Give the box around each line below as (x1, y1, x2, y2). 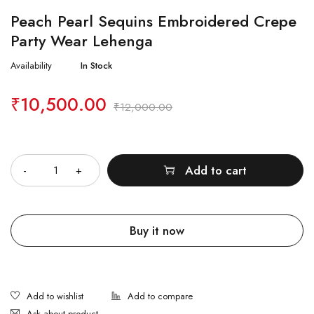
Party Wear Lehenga (11, 29, 153, 52)
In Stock (81, 59, 112, 72)
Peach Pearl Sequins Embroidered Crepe (11, 10, 296, 32)
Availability (11, 59, 52, 72)
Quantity (11, 137, 48, 151)
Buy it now (130, 222, 184, 239)
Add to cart (185, 162, 247, 179)
